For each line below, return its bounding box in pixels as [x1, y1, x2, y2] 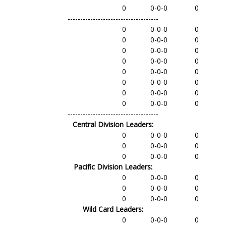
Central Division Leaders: [73, 120, 153, 129]
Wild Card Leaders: [83, 204, 143, 214]
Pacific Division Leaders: [74, 162, 152, 172]
